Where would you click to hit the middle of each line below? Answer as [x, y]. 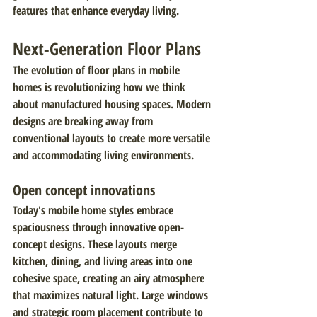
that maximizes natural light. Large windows [112, 295]
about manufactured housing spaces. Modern [113, 104]
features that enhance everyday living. [96, 11]
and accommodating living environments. [103, 155]
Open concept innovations [84, 190]
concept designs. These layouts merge [96, 244]
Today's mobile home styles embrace [94, 210]
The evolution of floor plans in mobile [98, 70]
